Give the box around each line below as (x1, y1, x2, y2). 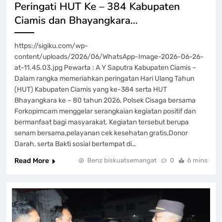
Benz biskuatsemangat (87, 157, 157, 165)
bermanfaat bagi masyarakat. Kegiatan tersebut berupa (14, 118, 189, 127)
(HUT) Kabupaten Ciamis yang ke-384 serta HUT (14, 85, 167, 94)
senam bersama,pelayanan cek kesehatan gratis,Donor (14, 129, 188, 138)
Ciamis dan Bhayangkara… (14, 13, 138, 28)
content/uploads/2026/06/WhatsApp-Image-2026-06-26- (14, 53, 204, 61)
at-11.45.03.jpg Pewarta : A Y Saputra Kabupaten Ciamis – (14, 63, 196, 72)
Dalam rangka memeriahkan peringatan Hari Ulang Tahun (14, 74, 194, 83)
